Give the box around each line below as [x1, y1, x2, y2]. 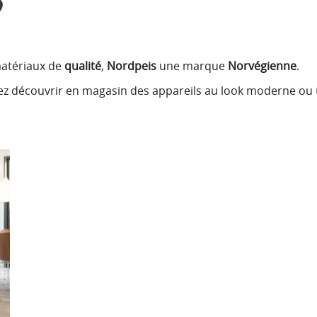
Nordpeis [107, 58, 156, 74]
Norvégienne [228, 58, 296, 74]
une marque [156, 58, 228, 74]
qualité [64, 58, 101, 74]
